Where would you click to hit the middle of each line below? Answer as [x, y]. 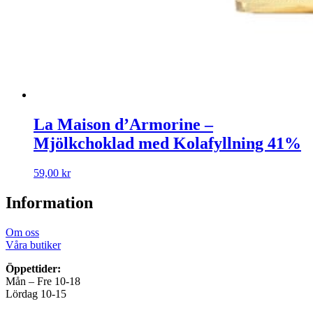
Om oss [22, 232]
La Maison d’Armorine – [123, 125]
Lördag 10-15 [36, 293]
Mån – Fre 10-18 [43, 281]
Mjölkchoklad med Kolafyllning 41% [167, 144]
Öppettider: [33, 268]
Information [49, 202]
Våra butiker [33, 245]
